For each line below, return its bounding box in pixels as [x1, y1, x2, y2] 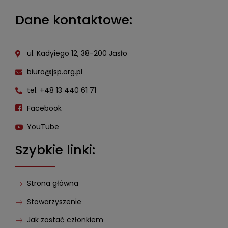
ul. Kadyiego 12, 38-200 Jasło [26, 48, 127, 59]
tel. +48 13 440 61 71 [26, 85, 96, 96]
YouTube [26, 122, 59, 132]
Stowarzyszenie [26, 196, 81, 207]
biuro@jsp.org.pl [26, 67, 82, 77]
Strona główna [26, 178, 78, 189]
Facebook [26, 103, 62, 114]
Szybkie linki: [15, 141, 95, 159]
